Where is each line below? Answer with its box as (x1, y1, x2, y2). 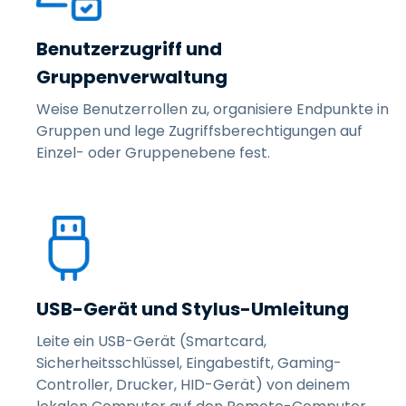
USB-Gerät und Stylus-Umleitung (36, 296, 349, 322)
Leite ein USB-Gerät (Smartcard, (36, 331, 266, 352)
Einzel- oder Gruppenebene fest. (36, 142, 270, 163)
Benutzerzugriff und (36, 36, 222, 62)
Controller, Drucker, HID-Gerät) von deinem (36, 374, 350, 395)
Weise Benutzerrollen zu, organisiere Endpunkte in (36, 99, 389, 120)
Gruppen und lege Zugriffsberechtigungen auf (36, 121, 362, 141)
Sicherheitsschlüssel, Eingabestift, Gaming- (36, 353, 342, 373)
